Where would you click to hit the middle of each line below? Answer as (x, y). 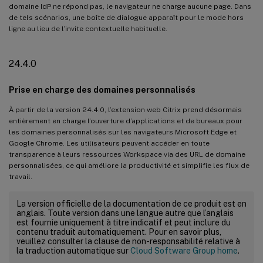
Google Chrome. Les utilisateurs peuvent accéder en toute (109, 143)
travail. (21, 176)
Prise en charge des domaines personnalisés (102, 90)
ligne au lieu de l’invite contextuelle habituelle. (88, 28)
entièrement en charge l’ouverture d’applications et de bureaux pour (126, 121)
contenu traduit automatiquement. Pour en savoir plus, (119, 232)
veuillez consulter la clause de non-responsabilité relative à (128, 241)
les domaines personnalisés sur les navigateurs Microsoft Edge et (123, 132)
